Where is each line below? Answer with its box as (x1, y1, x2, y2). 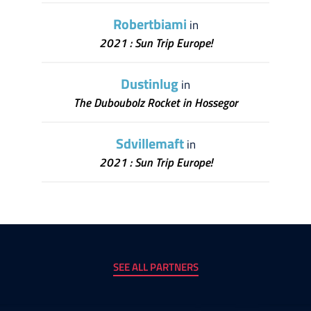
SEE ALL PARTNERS (112, 259, 199, 276)
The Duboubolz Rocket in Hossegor (73, 94, 238, 112)
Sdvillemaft (115, 133, 184, 155)
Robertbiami (112, 13, 187, 35)
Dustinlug (121, 73, 178, 95)
